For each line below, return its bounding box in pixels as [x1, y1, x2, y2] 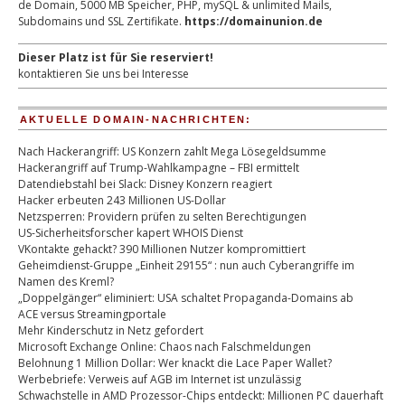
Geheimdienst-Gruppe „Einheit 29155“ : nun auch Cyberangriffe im [18, 258, 354, 273]
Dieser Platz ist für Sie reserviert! [18, 50, 213, 65]
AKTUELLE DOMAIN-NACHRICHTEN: [20, 114, 252, 125]
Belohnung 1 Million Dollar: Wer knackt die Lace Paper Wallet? [18, 355, 332, 371]
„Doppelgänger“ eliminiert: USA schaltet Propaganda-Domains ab [18, 290, 353, 306]
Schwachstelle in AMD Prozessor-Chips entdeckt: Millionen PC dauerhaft [18, 388, 383, 403]
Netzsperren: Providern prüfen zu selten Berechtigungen [18, 209, 306, 224]
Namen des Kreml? [18, 274, 114, 289]
